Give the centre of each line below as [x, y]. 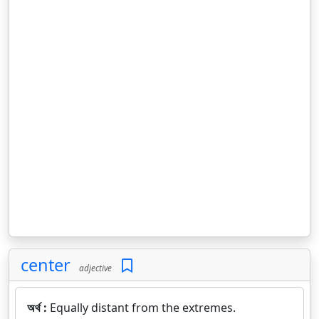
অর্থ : [38, 308]
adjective [93, 268]
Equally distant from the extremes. [143, 308]
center [46, 265]
